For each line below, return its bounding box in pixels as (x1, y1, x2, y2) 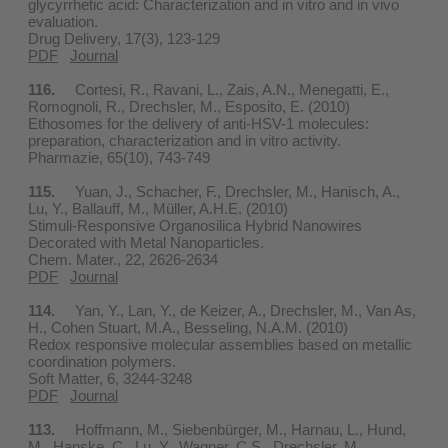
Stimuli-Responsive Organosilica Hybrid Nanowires (28, 216, 362, 234)
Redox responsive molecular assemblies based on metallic (28, 335, 412, 353)
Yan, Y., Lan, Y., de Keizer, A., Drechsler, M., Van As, (59, 301, 416, 319)
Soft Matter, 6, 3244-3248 (28, 369, 192, 387)
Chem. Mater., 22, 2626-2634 (28, 250, 218, 268)
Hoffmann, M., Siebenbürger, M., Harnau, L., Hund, (55, 420, 406, 438)
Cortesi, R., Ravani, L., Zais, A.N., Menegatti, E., (55, 80, 389, 98)
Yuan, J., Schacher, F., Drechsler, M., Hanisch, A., (55, 182, 400, 200)
